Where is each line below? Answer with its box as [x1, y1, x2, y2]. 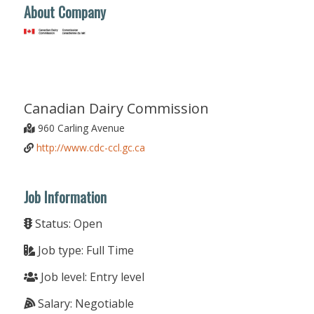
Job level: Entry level [37, 268, 144, 285]
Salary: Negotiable [34, 295, 134, 311]
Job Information [23, 186, 107, 207]
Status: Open [32, 215, 102, 231]
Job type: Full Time [34, 242, 134, 258]
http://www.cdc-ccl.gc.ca [36, 140, 145, 154]
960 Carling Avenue [34, 121, 125, 135]
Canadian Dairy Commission [23, 98, 209, 118]
